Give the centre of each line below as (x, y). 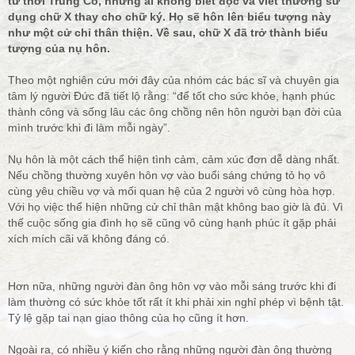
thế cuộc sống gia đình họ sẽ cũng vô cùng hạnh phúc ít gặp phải (172, 222)
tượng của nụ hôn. (59, 48)
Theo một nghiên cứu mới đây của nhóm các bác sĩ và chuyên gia (174, 80)
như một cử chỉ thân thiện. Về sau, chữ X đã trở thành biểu (168, 32)
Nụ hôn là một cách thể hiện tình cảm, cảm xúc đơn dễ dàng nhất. (174, 159)
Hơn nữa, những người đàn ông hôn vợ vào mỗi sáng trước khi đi (172, 286)
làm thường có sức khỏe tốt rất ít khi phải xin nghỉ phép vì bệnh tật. (176, 302)
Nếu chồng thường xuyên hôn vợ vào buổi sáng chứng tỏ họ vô (167, 175)
